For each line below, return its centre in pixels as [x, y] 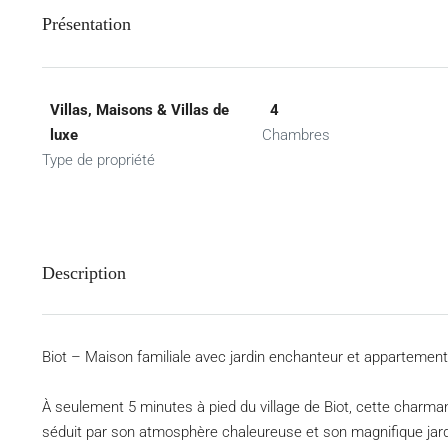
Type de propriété [98, 160]
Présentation [86, 24]
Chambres [296, 135]
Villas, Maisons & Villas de [139, 110]
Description [84, 273]
